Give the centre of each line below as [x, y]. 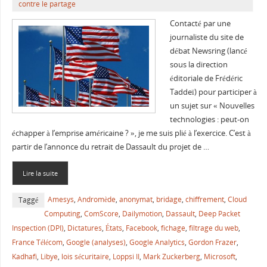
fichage [173, 228]
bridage [169, 199]
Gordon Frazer [212, 242]
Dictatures [84, 228]
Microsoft [219, 256]
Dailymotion [142, 213]
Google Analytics [157, 242]
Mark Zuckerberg [171, 256]
